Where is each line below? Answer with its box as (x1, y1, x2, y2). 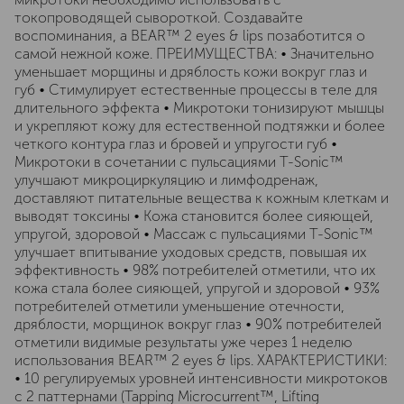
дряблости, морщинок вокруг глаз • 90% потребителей (14, 316, 381, 333)
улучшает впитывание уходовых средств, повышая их (14, 243, 366, 261)
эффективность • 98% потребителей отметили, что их (14, 262, 375, 279)
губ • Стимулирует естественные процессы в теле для (14, 81, 378, 98)
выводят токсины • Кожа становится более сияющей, (14, 207, 373, 225)
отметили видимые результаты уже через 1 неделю (14, 334, 353, 351)
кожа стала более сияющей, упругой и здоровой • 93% (14, 280, 380, 297)
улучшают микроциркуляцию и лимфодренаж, (14, 171, 318, 188)
